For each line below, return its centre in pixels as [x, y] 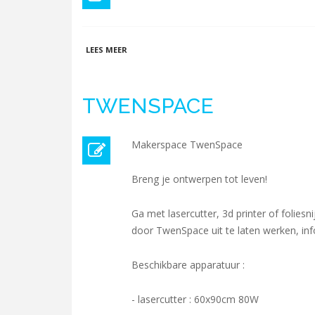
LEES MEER [107, 50]
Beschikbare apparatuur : [188, 265]
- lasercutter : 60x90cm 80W [197, 299]
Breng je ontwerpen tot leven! [199, 179]
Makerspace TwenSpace [187, 144]
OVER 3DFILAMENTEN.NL [176, 49]
